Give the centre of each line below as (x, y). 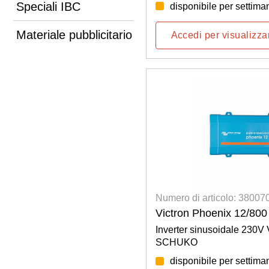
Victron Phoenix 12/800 (211, 213)
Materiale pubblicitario (74, 35)
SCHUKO (176, 243)
